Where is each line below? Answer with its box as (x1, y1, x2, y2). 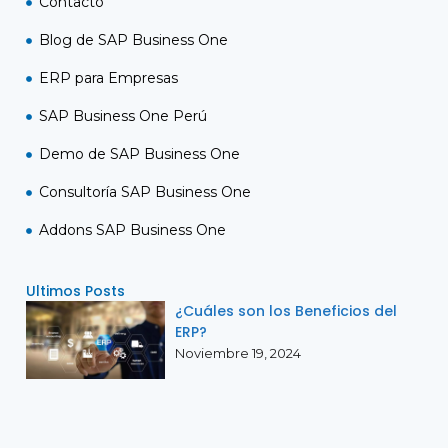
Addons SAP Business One (38, 221, 226, 240)
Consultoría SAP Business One (38, 183, 251, 202)
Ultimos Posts (26, 281, 125, 302)
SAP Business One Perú (38, 107, 207, 126)
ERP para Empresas (38, 69, 178, 88)
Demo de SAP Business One (38, 145, 240, 164)
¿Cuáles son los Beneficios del (174, 301, 397, 322)
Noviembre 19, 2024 (174, 345, 301, 362)
